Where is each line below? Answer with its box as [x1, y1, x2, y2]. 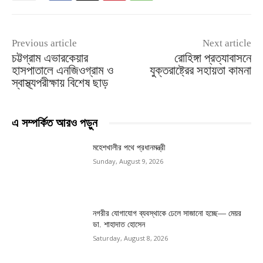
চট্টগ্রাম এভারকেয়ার [12, 51, 88, 66]
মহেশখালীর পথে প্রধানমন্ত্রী [93, 143, 166, 153]
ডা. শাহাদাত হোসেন [93, 220, 146, 229]
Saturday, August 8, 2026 [93, 233, 168, 242]
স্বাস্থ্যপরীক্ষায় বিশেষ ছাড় [12, 76, 108, 90]
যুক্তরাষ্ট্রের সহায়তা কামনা [149, 63, 251, 78]
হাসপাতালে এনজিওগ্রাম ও [12, 63, 113, 78]
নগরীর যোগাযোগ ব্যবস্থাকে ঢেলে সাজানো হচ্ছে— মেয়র [93, 208, 242, 218]
